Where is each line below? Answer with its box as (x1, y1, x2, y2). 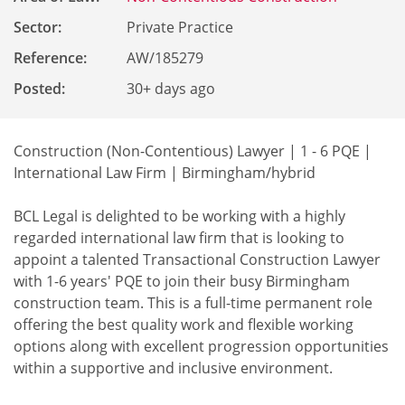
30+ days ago (127, 79, 216, 99)
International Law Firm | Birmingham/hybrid (14, 163, 316, 183)
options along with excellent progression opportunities (14, 336, 389, 356)
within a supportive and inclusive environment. (14, 358, 333, 378)
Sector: (14, 17, 61, 37)
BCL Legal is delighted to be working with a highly (14, 206, 345, 226)
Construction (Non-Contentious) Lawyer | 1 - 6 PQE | (14, 141, 372, 161)
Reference (14, 48, 83, 68)
